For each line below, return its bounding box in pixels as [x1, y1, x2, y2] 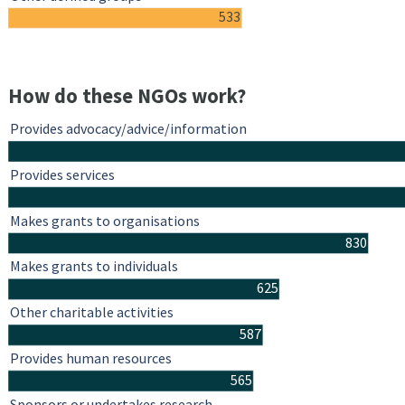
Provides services [10, 165, 115, 184]
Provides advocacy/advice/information [10, 119, 247, 138]
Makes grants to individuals [10, 257, 178, 276]
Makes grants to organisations [10, 212, 200, 231]
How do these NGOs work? [8, 83, 246, 109]
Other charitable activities [10, 303, 174, 322]
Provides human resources [10, 349, 172, 368]
